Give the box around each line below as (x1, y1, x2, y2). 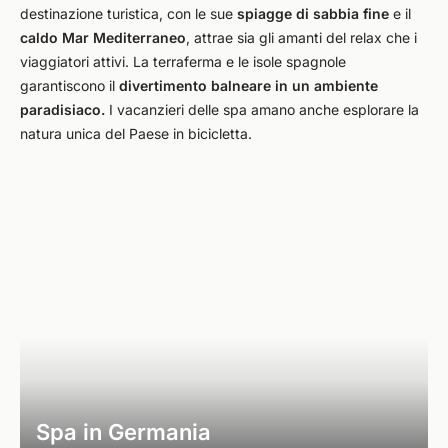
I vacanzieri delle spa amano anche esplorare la (105, 101, 419, 118)
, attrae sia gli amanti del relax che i (186, 29, 417, 46)
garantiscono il (20, 77, 119, 94)
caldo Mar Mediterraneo (20, 29, 186, 46)
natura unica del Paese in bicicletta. (20, 125, 252, 142)
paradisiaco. (20, 101, 105, 118)
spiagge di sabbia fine (237, 5, 389, 22)
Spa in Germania (36, 419, 211, 445)
